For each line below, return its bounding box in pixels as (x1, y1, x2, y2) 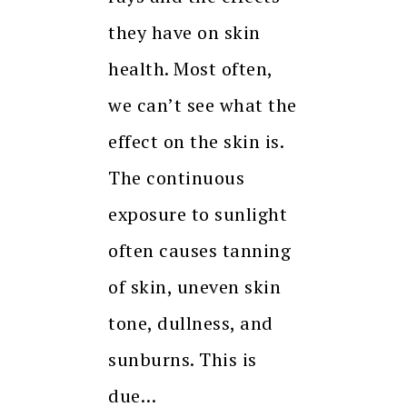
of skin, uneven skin (108, 273, 281, 299)
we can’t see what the (108, 92, 297, 117)
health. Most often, (108, 55, 273, 81)
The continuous (108, 164, 244, 190)
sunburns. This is (108, 346, 257, 372)
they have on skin (108, 19, 261, 45)
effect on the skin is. (108, 128, 283, 154)
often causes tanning (108, 237, 291, 263)
